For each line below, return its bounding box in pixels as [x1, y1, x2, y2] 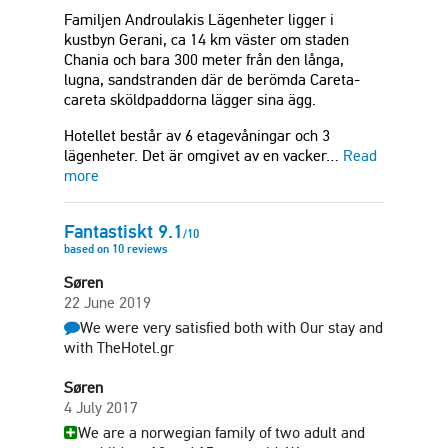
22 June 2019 [64, 293, 151, 313]
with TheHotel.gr [64, 338, 174, 358]
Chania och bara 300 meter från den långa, [64, 50, 344, 70]
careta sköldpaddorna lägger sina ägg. [64, 90, 316, 110]
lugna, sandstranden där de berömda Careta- [64, 70, 360, 90]
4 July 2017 [64, 398, 138, 418]
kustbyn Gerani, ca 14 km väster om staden [64, 30, 349, 50]
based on [64, 241, 112, 257]
